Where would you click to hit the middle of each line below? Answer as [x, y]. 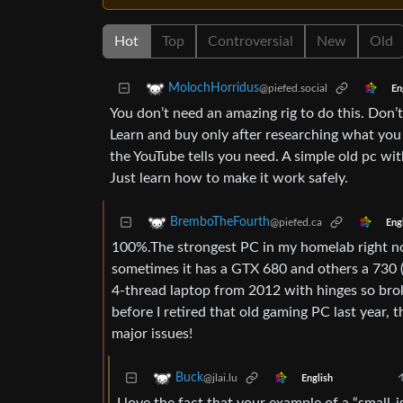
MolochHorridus [214, 89]
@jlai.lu [220, 378]
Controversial [251, 42]
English [317, 378]
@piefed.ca [296, 223]
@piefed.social [293, 89]
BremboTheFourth [220, 223]
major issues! [152, 334]
